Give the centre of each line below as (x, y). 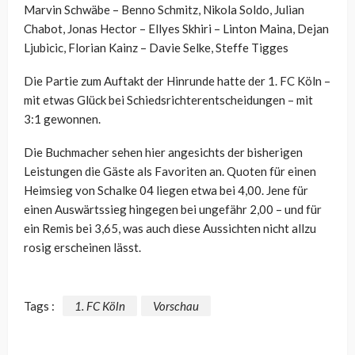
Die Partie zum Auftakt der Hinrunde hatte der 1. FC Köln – (177, 81)
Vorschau (176, 306)
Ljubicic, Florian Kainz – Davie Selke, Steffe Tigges (156, 48)
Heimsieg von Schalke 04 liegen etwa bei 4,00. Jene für (166, 191)
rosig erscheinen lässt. (82, 248)
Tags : (39, 306)
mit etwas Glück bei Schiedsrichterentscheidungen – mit (168, 100)
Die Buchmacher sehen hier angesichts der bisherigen (163, 153)
